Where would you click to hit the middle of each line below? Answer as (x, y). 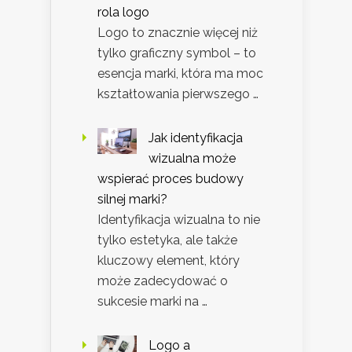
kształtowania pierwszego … (178, 93)
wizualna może (192, 158)
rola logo (123, 12)
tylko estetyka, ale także (167, 240)
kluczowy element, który (169, 260)
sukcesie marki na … (152, 301)
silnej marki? (132, 199)
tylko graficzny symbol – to (177, 53)
